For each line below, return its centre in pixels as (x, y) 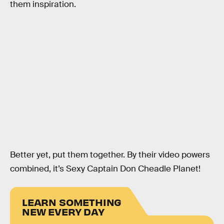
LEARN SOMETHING (72, 201)
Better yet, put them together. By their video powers (110, 155)
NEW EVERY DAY (63, 211)
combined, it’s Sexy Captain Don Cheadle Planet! (105, 169)
